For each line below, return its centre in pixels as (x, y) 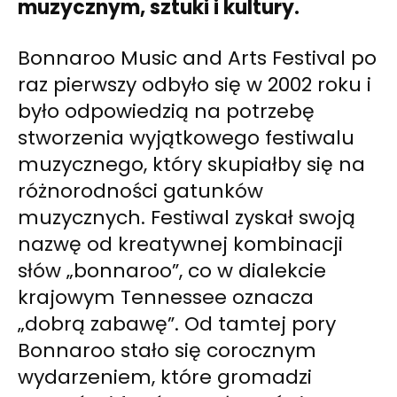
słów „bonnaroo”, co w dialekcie (172, 271)
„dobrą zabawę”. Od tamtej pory (177, 324)
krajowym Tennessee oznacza (166, 298)
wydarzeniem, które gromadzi (165, 378)
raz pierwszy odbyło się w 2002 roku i (195, 85)
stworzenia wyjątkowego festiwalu (186, 138)
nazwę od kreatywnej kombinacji (180, 245)
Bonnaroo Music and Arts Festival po (197, 58)
